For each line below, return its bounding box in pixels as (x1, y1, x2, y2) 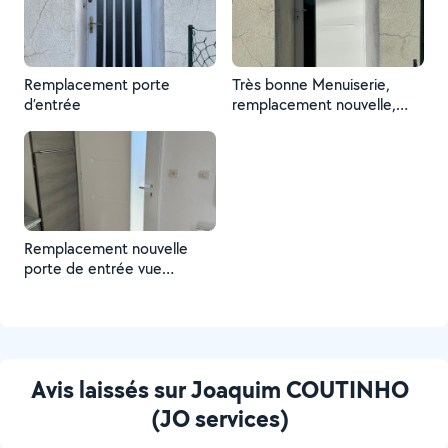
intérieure (24, 278, 89, 299)
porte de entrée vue (24, 258, 162, 279)
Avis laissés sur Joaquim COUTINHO (31, 373, 409, 405)
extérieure (232, 134, 302, 155)
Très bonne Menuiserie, (232, 74, 390, 95)
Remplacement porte (24, 74, 170, 95)
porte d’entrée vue (232, 114, 359, 135)
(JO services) (151, 402, 289, 434)
